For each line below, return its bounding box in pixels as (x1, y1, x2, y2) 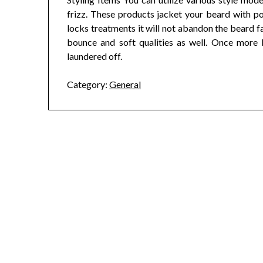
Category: (67, 79, 108, 90)
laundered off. (67, 50, 123, 62)
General (109, 79, 141, 90)
